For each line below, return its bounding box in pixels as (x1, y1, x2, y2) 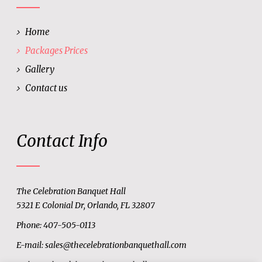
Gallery (25, 63, 55, 75)
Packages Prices (25, 44, 88, 56)
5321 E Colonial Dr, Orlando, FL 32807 (16, 200, 156, 211)
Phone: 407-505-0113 (16, 220, 96, 231)
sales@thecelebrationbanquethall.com (45, 240, 187, 251)
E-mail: (16, 240, 46, 251)
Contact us (25, 82, 68, 94)
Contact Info (16, 130, 108, 152)
